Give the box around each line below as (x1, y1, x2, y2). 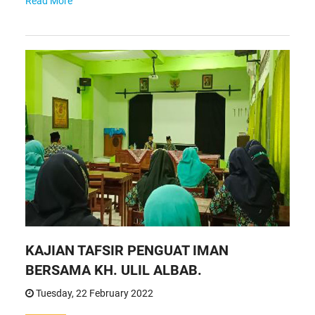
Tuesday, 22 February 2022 (33, 288, 153, 300)
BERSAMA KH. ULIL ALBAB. (25, 262, 202, 279)
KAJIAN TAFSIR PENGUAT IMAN (25, 242, 229, 259)
